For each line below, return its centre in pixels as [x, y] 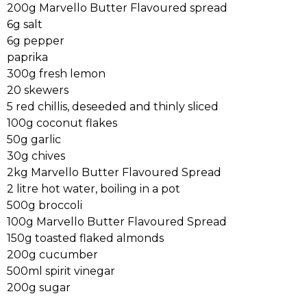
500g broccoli [45, 205]
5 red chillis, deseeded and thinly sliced [113, 107]
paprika [27, 57]
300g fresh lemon [56, 74]
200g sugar [39, 287]
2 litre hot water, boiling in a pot [94, 189]
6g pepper [36, 41]
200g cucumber [52, 255]
